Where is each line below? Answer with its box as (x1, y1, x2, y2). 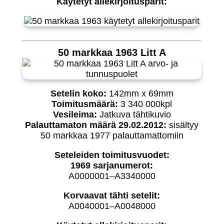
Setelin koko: (50, 88, 106, 98)
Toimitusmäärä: (51, 98, 118, 109)
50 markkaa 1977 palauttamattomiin (40, 130, 183, 140)
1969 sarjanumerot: (70, 160, 153, 170)
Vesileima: (52, 109, 99, 119)
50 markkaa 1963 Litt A (57, 46, 166, 58)
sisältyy (169, 119, 199, 130)
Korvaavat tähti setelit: (63, 190, 160, 200)
